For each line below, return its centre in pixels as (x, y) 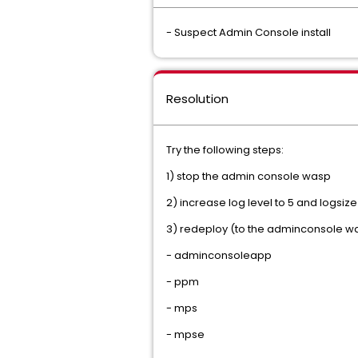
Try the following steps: (225, 150)
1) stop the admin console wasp (249, 176)
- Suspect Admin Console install (249, 32)
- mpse (187, 334)
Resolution (197, 99)
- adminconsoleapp (220, 255)
